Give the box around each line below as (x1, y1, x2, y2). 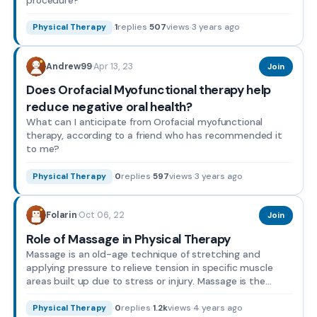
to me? (26, 142, 60, 156)
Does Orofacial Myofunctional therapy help (26, 82, 272, 98)
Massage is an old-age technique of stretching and (26, 247, 260, 260)
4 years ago (192, 302, 243, 314)
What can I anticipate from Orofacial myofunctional (26, 115, 263, 129)
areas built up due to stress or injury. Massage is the (26, 274, 265, 287)
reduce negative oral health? (26, 99, 192, 115)
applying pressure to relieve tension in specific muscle (26, 260, 273, 274)
